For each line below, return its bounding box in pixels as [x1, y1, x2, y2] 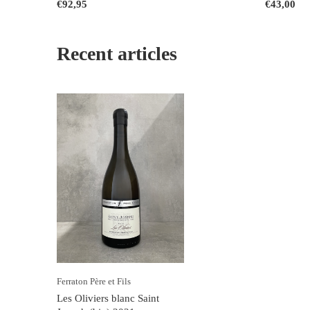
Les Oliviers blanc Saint [57, 292, 159, 304]
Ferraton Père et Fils [57, 275, 131, 286]
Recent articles [57, 42, 177, 64]
